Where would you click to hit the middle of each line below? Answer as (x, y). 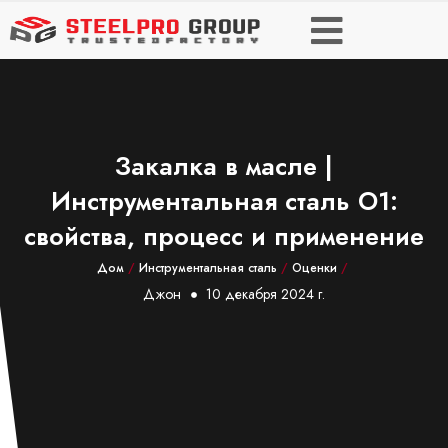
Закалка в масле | (224, 166)
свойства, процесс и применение (224, 236)
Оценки (314, 268)
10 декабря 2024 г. (265, 294)
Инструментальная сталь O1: (224, 201)
